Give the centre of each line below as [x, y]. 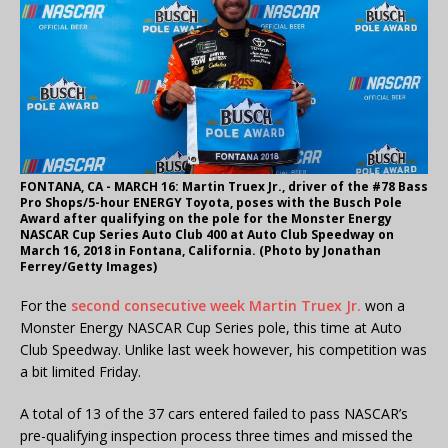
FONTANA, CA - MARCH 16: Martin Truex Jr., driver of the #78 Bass [224, 187]
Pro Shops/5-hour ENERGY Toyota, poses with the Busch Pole [211, 203]
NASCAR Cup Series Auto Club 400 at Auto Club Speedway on [207, 235]
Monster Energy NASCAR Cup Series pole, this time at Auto [211, 328]
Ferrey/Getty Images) [88, 267]
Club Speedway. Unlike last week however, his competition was [223, 350]
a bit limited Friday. [80, 372]
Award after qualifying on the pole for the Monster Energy [206, 219]
